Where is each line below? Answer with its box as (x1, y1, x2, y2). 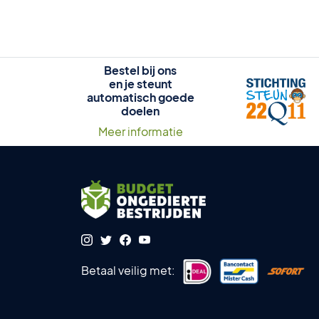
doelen (121, 103, 159, 118)
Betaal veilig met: (81, 262, 175, 278)
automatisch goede (86, 90, 194, 105)
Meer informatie (98, 124, 183, 139)
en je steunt (108, 76, 172, 91)
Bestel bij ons (104, 63, 177, 78)
